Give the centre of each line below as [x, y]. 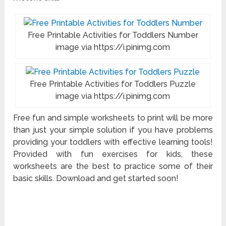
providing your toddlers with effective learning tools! [113, 142]
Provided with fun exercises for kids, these [113, 154]
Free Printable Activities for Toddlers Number [113, 35]
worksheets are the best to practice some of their [113, 166]
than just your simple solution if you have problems [113, 130]
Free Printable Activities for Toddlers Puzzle [113, 84]
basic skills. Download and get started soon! [96, 179]
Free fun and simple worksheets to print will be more [113, 118]
